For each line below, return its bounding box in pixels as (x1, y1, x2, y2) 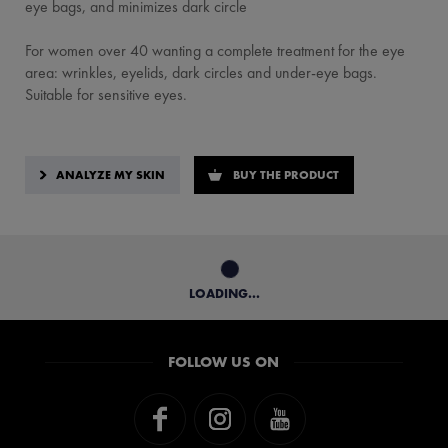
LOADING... (188, 284, 260, 302)
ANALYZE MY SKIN (56, 166, 165, 183)
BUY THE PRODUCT (233, 166, 339, 183)
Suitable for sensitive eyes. (25, 83, 187, 105)
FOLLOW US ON (168, 351, 280, 372)
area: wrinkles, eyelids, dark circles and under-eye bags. (25, 61, 377, 83)
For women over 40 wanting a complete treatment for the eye (25, 39, 405, 61)
